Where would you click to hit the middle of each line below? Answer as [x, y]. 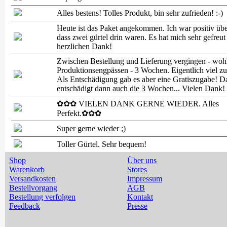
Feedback [25, 206]
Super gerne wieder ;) [91, 128]
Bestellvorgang [33, 188]
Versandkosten [32, 179]
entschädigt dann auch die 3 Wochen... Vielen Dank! [141, 88]
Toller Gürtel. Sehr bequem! [102, 144]
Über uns [142, 160]
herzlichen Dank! [84, 46]
